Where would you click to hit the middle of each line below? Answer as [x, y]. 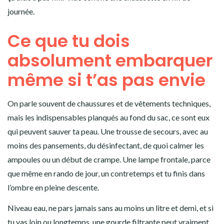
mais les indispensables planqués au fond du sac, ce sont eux [108, 117]
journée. [21, 11]
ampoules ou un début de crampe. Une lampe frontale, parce [109, 159]
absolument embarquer [110, 60]
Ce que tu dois [69, 41]
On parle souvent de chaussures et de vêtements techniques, [109, 103]
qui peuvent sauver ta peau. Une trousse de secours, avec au [108, 131]
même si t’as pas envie [106, 80]
